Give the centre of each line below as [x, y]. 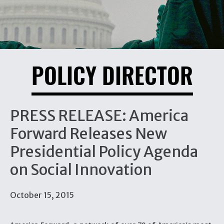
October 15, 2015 [42, 195]
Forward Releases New [88, 133]
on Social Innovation [81, 169]
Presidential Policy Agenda [104, 151]
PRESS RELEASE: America [99, 115]
